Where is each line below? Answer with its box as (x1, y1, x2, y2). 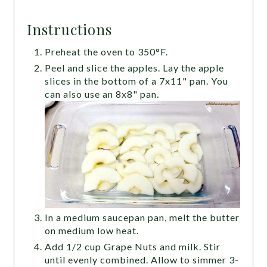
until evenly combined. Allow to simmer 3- (45, 254, 240, 266)
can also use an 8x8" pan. (45, 88, 160, 100)
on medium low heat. (45, 225, 139, 237)
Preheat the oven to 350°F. (45, 46, 169, 58)
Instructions (27, 20, 113, 39)
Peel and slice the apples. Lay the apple (45, 62, 225, 74)
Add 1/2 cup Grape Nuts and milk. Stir (45, 241, 221, 253)
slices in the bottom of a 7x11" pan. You (45, 75, 229, 87)
